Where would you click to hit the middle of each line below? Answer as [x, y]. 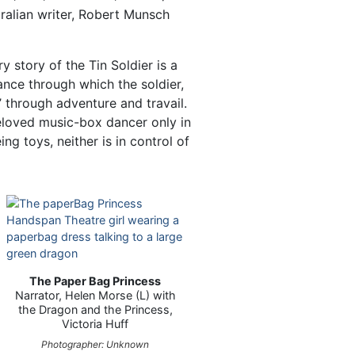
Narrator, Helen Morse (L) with [95, 296]
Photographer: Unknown [95, 345]
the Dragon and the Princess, [95, 310]
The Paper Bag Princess [95, 281]
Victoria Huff [95, 324]
